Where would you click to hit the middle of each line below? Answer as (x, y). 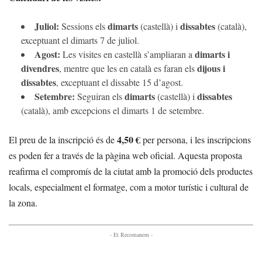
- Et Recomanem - (131, 234)
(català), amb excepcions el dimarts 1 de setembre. (113, 110)
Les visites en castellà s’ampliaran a (127, 54)
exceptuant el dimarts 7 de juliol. (80, 40)
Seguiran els (100, 96)
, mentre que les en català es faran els (128, 68)
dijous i (211, 68)
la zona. (23, 202)
